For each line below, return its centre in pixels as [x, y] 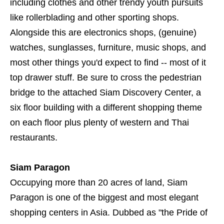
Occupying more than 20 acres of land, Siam [99, 183]
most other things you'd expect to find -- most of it [108, 63]
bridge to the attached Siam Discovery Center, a [105, 93]
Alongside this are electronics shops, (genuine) [103, 33]
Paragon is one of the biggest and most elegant [104, 198]
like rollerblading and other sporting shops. [94, 18]
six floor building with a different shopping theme [106, 108]
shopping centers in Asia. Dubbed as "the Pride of [109, 213]
